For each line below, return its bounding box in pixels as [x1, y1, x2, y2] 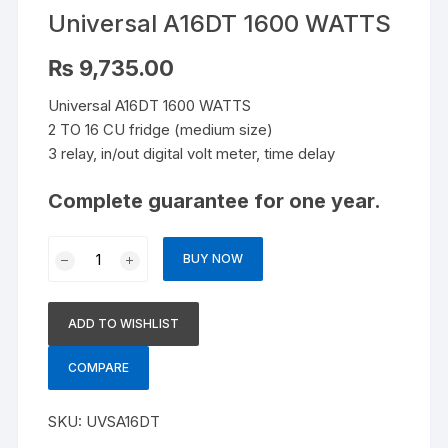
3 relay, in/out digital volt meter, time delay [48, 144, 336, 164]
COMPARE [68, 360, 130, 376]
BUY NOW [183, 251, 244, 267]
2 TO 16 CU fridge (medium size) [48, 120, 274, 140]
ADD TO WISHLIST [68, 316, 180, 332]
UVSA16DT [86, 412, 161, 432]
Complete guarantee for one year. [48, 189, 382, 214]
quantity [47, 333, 102, 353]
